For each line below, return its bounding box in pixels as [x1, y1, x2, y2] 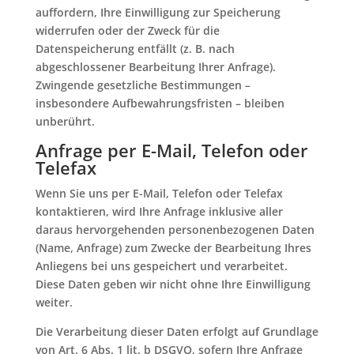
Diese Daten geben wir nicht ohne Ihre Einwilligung [35, 277, 311, 292]
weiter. [35, 295, 73, 310]
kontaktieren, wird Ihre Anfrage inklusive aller [35, 204, 283, 219]
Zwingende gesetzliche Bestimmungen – [35, 77, 250, 92]
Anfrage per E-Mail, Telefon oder [35, 138, 308, 162]
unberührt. [35, 114, 95, 129]
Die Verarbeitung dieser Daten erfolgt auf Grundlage [35, 324, 318, 339]
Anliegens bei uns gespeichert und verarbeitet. [35, 258, 288, 273]
